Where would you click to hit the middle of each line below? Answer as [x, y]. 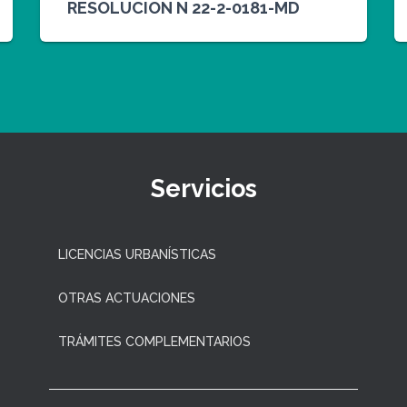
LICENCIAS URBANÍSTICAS [137, 255]
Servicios [203, 189]
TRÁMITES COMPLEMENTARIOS [154, 342]
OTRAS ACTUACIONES [127, 298]
